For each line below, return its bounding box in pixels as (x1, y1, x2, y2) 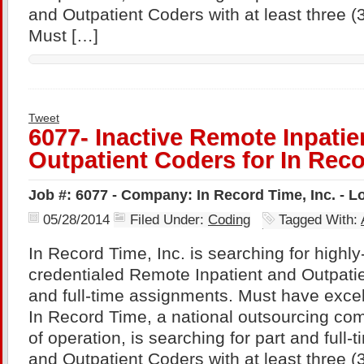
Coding (208, 212, 250, 227)
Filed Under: (130, 212, 208, 227)
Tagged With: (279, 212, 361, 227)
